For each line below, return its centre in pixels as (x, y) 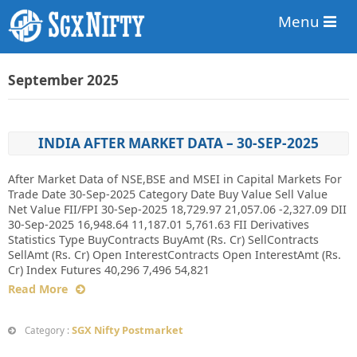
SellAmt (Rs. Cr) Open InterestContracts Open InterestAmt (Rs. (175, 255)
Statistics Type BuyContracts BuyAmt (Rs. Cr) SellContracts (163, 239)
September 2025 (63, 80)
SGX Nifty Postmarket (127, 330)
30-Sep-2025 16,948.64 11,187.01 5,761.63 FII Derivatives (159, 224)
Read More (38, 289)
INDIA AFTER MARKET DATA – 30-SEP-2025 (178, 143)
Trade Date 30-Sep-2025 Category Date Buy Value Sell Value (168, 194)
